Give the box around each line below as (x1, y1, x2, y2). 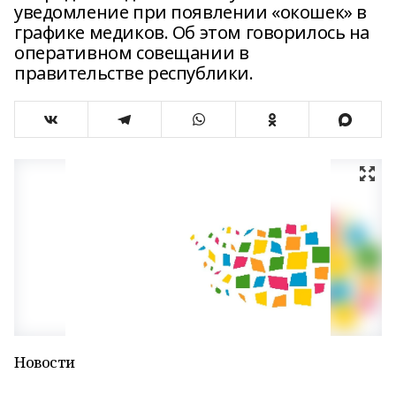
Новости (14, 352, 76, 372)
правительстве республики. (14, 61, 254, 85)
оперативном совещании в (14, 41, 249, 65)
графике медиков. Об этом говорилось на (14, 20, 370, 44)
